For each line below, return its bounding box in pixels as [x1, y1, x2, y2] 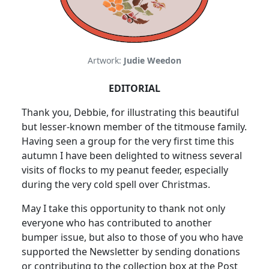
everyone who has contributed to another [22, 216, 212, 230]
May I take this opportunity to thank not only [22, 202, 225, 216]
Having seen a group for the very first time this [22, 134, 234, 148]
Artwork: [88, 55, 124, 67]
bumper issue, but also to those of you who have [22, 231, 243, 244]
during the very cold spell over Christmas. [22, 178, 210, 192]
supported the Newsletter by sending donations [22, 245, 240, 259]
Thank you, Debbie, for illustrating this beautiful [22, 106, 239, 119]
